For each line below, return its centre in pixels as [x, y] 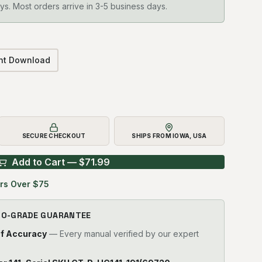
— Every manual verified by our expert [123, 234]
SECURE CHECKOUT [54, 136]
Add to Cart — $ [48, 162]
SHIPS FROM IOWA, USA [169, 136]
